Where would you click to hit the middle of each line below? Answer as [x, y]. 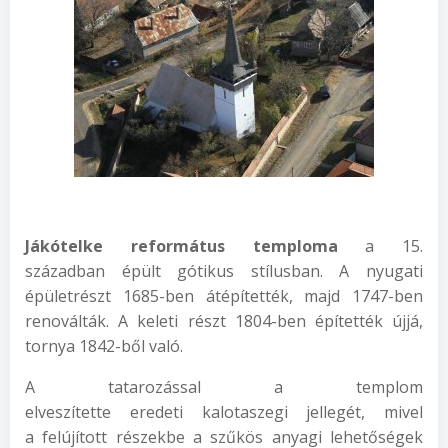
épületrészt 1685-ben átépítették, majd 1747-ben [224, 296]
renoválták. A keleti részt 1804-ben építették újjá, [224, 321]
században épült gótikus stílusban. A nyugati [224, 271]
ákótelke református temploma [198, 246]
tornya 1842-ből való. [104, 346]
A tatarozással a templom [224, 387]
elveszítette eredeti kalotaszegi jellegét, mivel [224, 412]
